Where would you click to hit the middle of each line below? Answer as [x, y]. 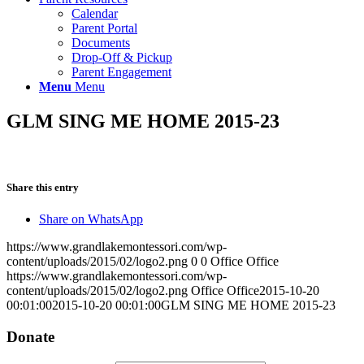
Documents [101, 43]
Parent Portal [104, 28]
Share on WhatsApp [91, 219]
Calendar [95, 13]
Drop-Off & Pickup [122, 57]
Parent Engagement [121, 72]
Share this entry [43, 187]
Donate [30, 336]
